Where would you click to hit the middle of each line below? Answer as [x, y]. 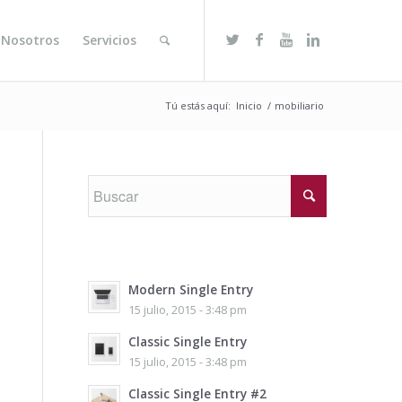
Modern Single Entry [190, 289]
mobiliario [300, 105]
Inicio [249, 105]
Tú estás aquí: [198, 105]
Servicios [110, 40]
